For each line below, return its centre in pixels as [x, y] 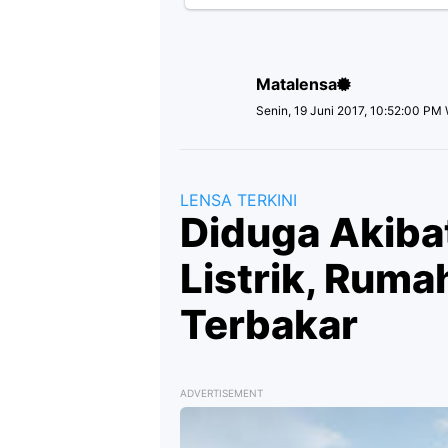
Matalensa [296, 84]
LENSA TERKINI [238, 200]
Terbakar [269, 324]
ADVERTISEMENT [221, 393]
